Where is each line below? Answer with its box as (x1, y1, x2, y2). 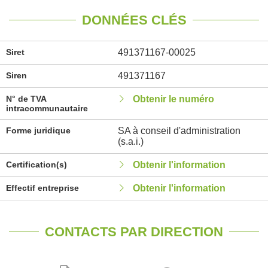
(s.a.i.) (117, 136, 144, 147)
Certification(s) (6, 160, 67, 169)
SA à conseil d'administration (117, 126, 240, 136)
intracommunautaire (6, 103, 88, 113)
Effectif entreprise (6, 183, 79, 193)
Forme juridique (6, 126, 71, 135)
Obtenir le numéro (132, 94, 214, 104)
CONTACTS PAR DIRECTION (45, 224, 223, 239)
